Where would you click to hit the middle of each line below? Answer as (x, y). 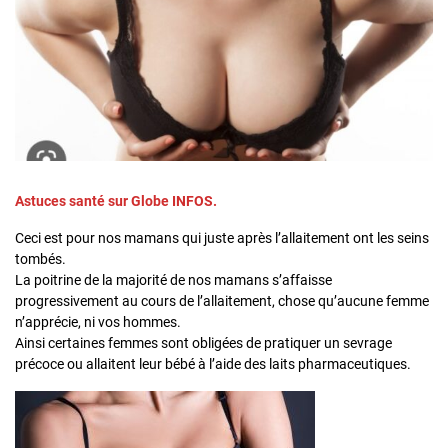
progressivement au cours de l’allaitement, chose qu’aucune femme (222, 301)
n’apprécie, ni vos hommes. (98, 322)
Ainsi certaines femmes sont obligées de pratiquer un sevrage (203, 343)
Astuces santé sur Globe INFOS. (116, 201)
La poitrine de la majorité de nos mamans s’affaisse (173, 280)
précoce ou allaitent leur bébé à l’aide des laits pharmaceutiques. (213, 364)
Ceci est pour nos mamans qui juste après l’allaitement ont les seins (222, 238)
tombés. (40, 259)
